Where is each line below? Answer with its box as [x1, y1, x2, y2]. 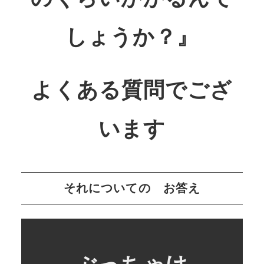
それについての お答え [63, 180, 201, 195]
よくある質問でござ [31, 77, 233, 103]
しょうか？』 [65, 24, 199, 49]
